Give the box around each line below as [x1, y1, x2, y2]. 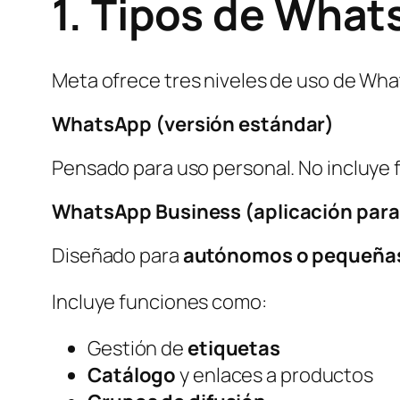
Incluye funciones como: [52, 288, 267, 316]
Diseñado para [52, 242, 183, 270]
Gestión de [87, 335, 187, 362]
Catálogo [87, 362, 177, 389]
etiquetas [187, 335, 281, 362]
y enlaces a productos [176, 362, 374, 389]
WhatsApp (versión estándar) [52, 111, 335, 138]
